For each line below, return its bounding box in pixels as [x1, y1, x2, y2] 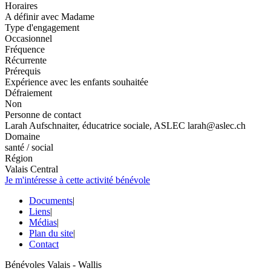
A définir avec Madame [5, 11, 94, 22]
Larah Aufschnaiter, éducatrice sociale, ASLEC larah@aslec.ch [5, 120, 246, 131]
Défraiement [5, 87, 52, 98]
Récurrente [5, 54, 47, 65]
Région [5, 152, 33, 163]
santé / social [5, 142, 53, 152]
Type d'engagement [5, 22, 79, 33]
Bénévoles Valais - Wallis [5, 259, 102, 270]
